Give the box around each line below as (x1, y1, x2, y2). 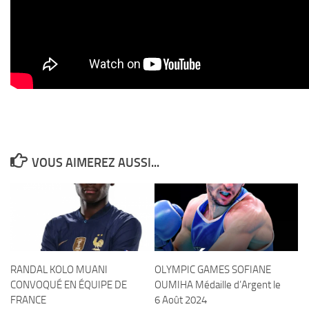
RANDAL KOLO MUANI (10, 263, 108, 276)
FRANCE (10, 294, 46, 306)
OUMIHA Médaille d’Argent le (154, 279, 281, 291)
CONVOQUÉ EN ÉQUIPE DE (10, 279, 127, 291)
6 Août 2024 (154, 294, 207, 306)
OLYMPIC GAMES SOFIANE (154, 263, 271, 276)
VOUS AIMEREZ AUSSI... (31, 155, 159, 170)
